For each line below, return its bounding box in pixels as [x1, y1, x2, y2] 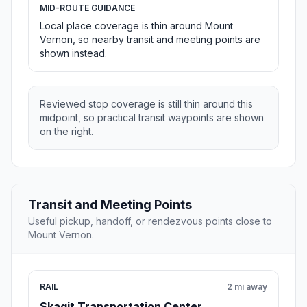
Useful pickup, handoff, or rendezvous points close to [28, 215, 272, 228]
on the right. [40, 125, 93, 138]
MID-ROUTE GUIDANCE [40, 3, 135, 14]
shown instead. [40, 47, 107, 60]
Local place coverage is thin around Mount [40, 20, 233, 32]
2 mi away [227, 282, 267, 293]
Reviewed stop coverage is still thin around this [40, 98, 253, 110]
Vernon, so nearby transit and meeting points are [40, 34, 260, 46]
